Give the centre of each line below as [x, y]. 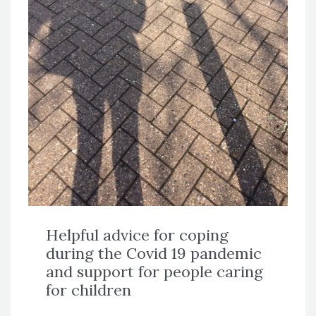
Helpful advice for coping [137, 235]
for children [89, 290]
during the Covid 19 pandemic [154, 253]
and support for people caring [154, 271]
